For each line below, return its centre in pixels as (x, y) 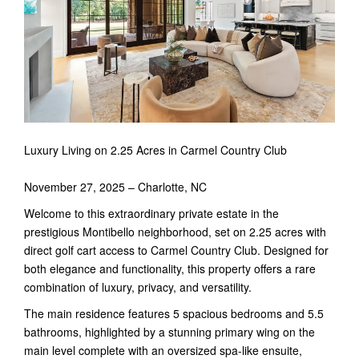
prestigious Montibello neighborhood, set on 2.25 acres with (175, 231)
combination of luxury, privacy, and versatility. (138, 286)
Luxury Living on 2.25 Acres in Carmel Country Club (155, 149)
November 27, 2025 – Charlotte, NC (115, 186)
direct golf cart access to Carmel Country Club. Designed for (176, 250)
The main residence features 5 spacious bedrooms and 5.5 (174, 313)
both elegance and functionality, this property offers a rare (170, 268)
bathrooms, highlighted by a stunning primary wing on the (169, 331)
